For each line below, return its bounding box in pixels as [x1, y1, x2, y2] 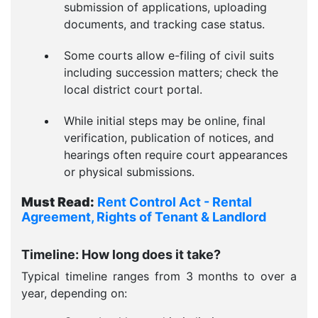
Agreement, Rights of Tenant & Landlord [21, 209, 266, 224]
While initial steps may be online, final [64, 114, 265, 128]
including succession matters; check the [64, 65, 278, 79]
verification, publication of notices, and [64, 131, 274, 145]
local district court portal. [64, 82, 202, 97]
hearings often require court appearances [64, 148, 287, 162]
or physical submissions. [64, 165, 194, 179]
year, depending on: [21, 286, 127, 300]
